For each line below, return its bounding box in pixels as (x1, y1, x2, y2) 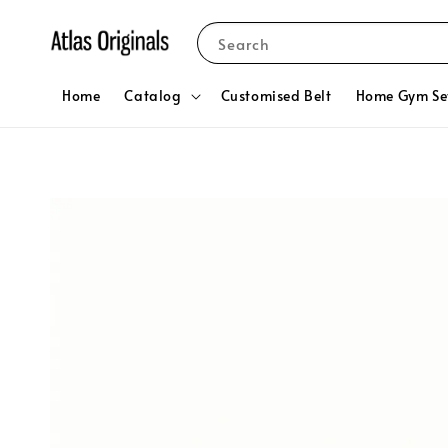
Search (217, 32, 270, 54)
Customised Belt (220, 86, 332, 105)
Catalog (124, 86, 182, 105)
